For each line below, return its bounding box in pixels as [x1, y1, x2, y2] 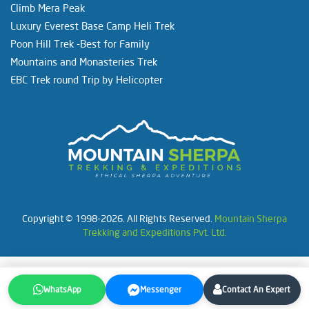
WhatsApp [43, 284, 81, 295]
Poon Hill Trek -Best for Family [10, 37, 150, 50]
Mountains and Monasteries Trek [10, 54, 157, 68]
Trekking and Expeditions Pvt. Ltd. [82, 226, 227, 238]
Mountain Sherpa [215, 212, 287, 224]
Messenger [139, 284, 181, 295]
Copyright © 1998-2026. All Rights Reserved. [22, 212, 215, 224]
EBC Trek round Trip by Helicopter [10, 72, 163, 86]
